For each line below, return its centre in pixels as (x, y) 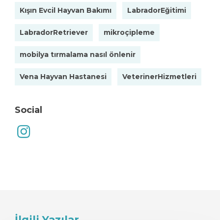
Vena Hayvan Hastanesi (63, 77)
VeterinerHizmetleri (159, 77)
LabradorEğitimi (157, 10)
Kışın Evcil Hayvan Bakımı (66, 10)
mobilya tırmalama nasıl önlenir (78, 55)
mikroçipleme (129, 32)
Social (28, 110)
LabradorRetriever (54, 32)
